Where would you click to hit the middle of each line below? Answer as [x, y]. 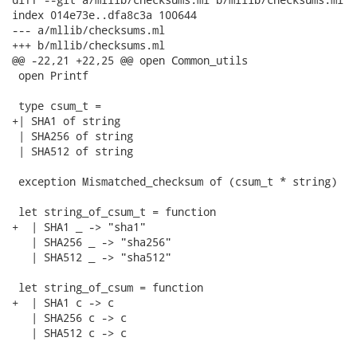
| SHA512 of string [73, 151]
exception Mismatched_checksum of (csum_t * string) [175, 181]
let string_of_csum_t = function [114, 212]
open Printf [50, 75]
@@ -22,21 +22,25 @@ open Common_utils [130, 60]
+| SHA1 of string [66, 121]
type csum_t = [57, 106]
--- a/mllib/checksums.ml [88, 30]
